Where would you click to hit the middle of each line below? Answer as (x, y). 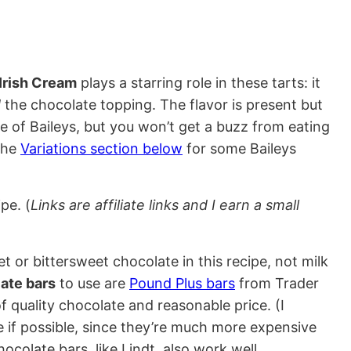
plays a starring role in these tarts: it (199, 83)
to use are (92, 284)
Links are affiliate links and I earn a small (165, 205)
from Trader (277, 284)
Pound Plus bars (182, 284)
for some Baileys (239, 149)
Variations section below (101, 149)
